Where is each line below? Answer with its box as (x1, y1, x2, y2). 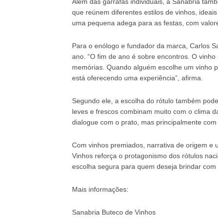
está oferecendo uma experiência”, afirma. (72, 74, 203, 82)
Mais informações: (72, 185, 128, 194)
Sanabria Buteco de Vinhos (72, 208, 156, 217)
